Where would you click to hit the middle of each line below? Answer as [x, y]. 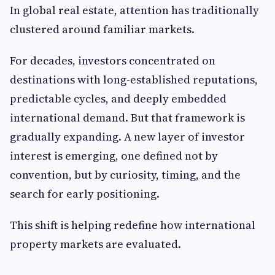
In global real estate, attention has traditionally [134, 10]
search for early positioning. [85, 194]
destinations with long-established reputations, [134, 80]
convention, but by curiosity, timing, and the [125, 175]
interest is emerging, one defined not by [114, 156]
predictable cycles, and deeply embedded [118, 99]
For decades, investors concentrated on [113, 61]
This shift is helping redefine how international [133, 225]
